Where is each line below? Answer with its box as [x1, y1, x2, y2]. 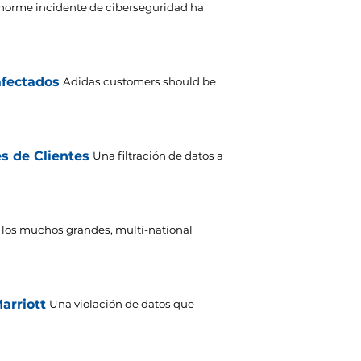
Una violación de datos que [49, 297, 194, 311]
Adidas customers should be [63, 75, 216, 89]
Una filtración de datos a [93, 149, 223, 163]
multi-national [115, 223, 193, 237]
